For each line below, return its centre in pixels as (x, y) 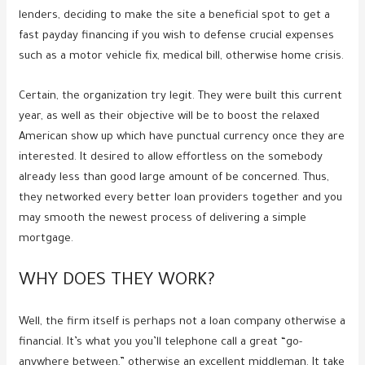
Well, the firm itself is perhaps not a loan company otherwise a (182, 323)
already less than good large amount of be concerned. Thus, (174, 178)
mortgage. (46, 240)
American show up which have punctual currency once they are (182, 138)
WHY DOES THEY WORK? (117, 282)
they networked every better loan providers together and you (181, 199)
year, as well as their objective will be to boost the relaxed (169, 117)
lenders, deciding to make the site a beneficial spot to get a (175, 16)
